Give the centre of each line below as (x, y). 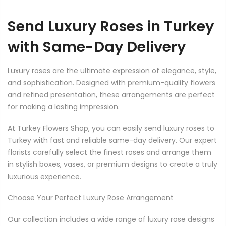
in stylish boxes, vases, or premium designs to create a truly (112, 165)
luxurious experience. (44, 177)
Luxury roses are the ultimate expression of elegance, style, (112, 71)
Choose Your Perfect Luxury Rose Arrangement (91, 198)
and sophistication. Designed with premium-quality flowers (111, 83)
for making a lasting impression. (64, 107)
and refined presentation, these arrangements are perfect (111, 95)
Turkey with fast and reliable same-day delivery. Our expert (112, 140)
